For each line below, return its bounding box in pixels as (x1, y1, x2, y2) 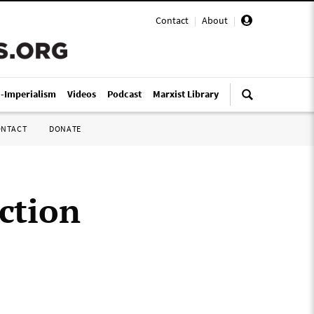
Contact (156, 14, 189, 27)
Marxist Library (153, 88, 219, 100)
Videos (67, 88, 96, 100)
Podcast (107, 88, 142, 100)
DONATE (49, 123, 81, 134)
